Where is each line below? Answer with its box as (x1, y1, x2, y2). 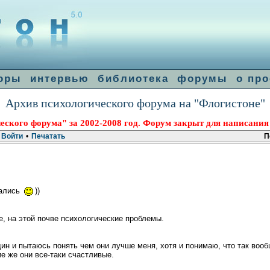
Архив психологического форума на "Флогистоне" (5, 96, 265, 110)
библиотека (98, 73, 169, 84)
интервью (30, 73, 89, 84)
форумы (177, 73, 228, 84)
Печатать (31, 131, 65, 140)
